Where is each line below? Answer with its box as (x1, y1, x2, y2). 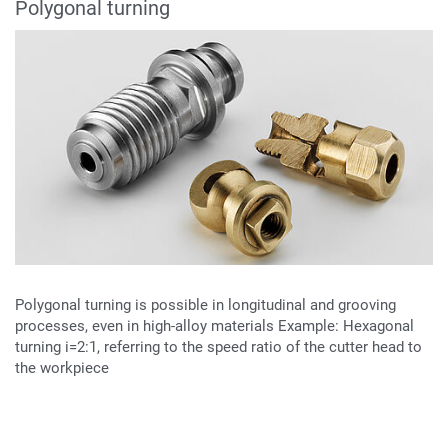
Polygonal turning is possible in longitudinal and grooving (15, 296, 396, 315)
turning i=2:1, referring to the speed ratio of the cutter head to (15, 338, 422, 357)
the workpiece (15, 359, 109, 378)
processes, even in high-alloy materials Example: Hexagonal (15, 317, 414, 336)
